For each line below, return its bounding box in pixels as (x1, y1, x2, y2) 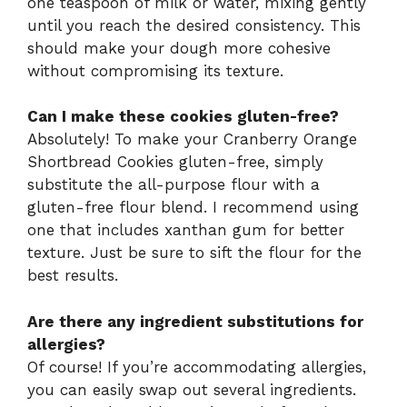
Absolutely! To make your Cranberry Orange (27, 130, 357, 149)
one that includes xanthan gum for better (27, 221, 344, 240)
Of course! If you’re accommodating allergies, (27, 357, 366, 376)
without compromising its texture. (27, 61, 283, 80)
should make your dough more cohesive (27, 38, 331, 57)
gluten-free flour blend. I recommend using (27, 198, 359, 217)
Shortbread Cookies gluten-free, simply (27, 153, 323, 172)
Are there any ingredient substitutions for (27, 312, 363, 331)
